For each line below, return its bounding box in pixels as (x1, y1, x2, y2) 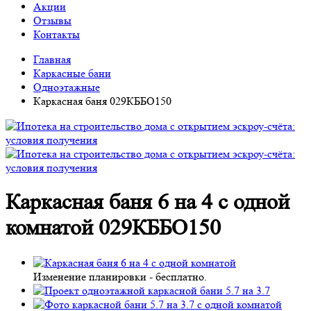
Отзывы (33, 14, 72, 27)
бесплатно (155, 269, 204, 283)
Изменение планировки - (33, 269, 155, 283)
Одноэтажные (33, 81, 100, 94)
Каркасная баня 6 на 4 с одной (6, 190, 289, 215)
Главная (33, 53, 71, 66)
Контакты (33, 28, 80, 41)
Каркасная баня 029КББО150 (33, 94, 171, 108)
